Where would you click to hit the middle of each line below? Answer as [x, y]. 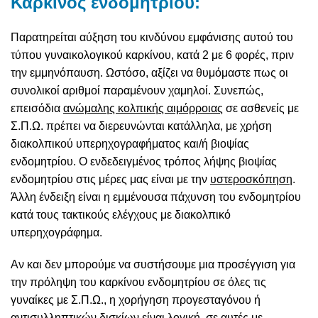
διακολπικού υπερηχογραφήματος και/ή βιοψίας [130, 144]
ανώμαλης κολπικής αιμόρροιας [143, 109]
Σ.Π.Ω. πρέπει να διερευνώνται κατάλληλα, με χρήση [141, 126]
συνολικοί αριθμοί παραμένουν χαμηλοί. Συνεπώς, [137, 91]
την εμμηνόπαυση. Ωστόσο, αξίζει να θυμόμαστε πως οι [149, 73]
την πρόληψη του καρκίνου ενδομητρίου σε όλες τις [138, 283]
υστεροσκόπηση [251, 180]
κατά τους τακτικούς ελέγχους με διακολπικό [121, 215]
